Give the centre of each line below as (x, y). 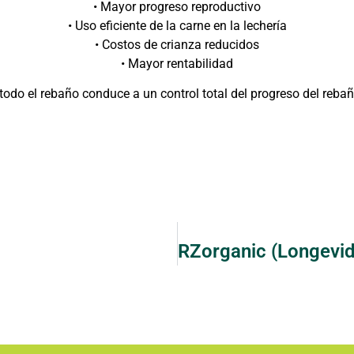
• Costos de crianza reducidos (177, 44)
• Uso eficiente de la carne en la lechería (177, 25)
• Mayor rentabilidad (177, 63)
